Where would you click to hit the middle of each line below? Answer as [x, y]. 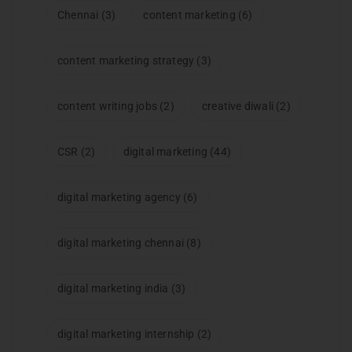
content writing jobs [107, 106]
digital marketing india [113, 289]
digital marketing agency [119, 198]
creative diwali [238, 106]
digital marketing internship [126, 334]
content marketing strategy [126, 61]
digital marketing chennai [121, 243]
